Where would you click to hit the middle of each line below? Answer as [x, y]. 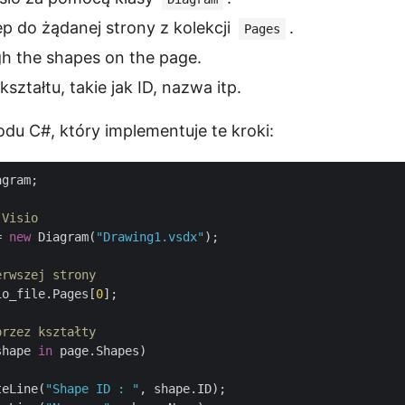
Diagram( [63, 237]
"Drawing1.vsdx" [150, 237]
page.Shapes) [99, 351]
